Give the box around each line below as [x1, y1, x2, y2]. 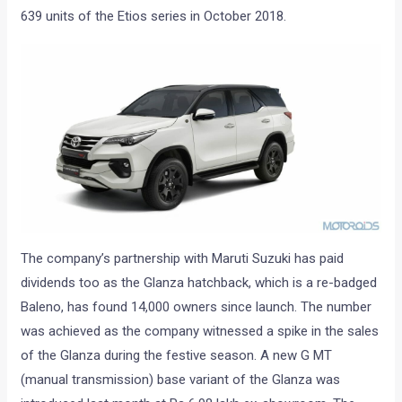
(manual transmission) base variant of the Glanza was [21, 371, 341, 389]
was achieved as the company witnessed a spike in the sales [21, 323, 380, 340]
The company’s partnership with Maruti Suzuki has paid [21, 250, 345, 267]
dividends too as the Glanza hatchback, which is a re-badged [21, 275, 378, 292]
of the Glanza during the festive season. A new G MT [21, 347, 333, 364]
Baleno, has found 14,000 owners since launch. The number [21, 299, 372, 316]
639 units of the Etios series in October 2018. [21, 8, 287, 25]
